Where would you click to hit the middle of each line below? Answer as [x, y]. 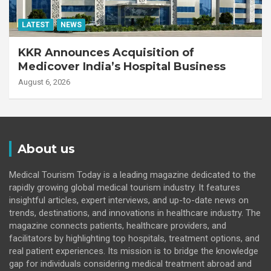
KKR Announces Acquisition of [106, 53]
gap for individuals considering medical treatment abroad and [130, 264]
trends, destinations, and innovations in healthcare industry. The [135, 213]
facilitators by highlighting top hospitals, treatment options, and [134, 238]
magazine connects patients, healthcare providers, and [118, 226]
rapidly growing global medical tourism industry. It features [125, 188]
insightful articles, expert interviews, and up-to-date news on [129, 200]
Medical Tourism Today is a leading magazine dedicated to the [132, 175]
